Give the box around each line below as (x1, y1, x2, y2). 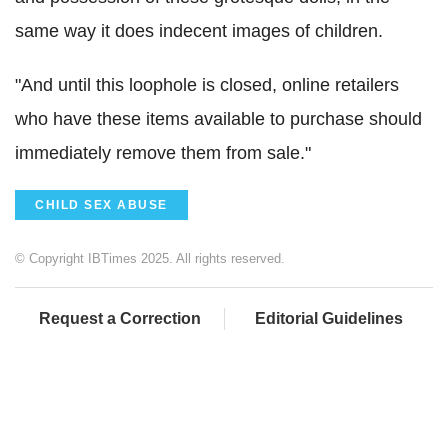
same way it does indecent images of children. (15, 20, 383, 41)
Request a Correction (38, 309, 201, 327)
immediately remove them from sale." (15, 142, 311, 163)
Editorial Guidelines (255, 309, 403, 327)
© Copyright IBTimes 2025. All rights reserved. (15, 250, 285, 266)
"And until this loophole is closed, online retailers (15, 74, 399, 95)
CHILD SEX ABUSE (35, 197, 168, 212)
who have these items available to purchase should (15, 108, 422, 129)
